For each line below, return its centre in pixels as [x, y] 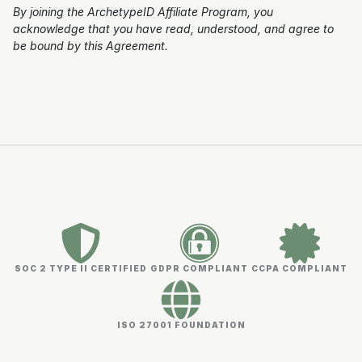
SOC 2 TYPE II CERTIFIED [81, 268]
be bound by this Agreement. [90, 46]
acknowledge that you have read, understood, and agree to [173, 29]
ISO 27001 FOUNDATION [181, 325]
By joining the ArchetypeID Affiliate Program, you [143, 12]
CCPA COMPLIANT [299, 268]
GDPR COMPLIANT [199, 268]
